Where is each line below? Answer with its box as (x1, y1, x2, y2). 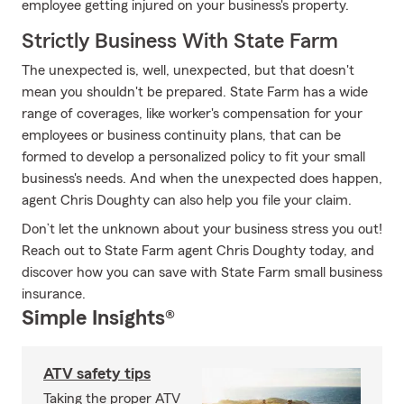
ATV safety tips (43, 365, 151, 381)
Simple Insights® (22, 308, 175, 329)
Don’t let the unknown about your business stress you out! (22, 222, 382, 236)
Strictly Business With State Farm (22, 31, 338, 52)
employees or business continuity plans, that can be (22, 128, 341, 142)
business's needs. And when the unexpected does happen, (22, 171, 382, 186)
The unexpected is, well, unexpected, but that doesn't (22, 63, 354, 78)
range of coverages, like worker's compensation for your (22, 106, 363, 121)
